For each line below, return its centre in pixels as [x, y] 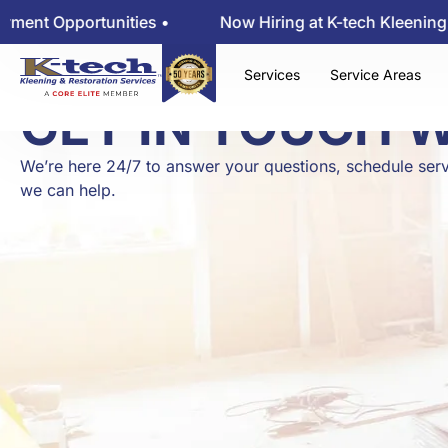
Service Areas [375, 74]
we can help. [68, 190]
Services [271, 74]
